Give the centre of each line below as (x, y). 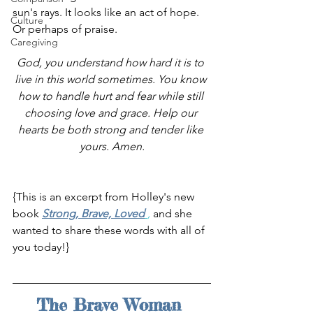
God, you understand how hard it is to (112, 63)
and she (174, 214)
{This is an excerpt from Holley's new (105, 197)
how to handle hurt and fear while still (112, 96)
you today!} (41, 247)
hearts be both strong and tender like (112, 130)
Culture (27, 21)
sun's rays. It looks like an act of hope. (107, 13)
